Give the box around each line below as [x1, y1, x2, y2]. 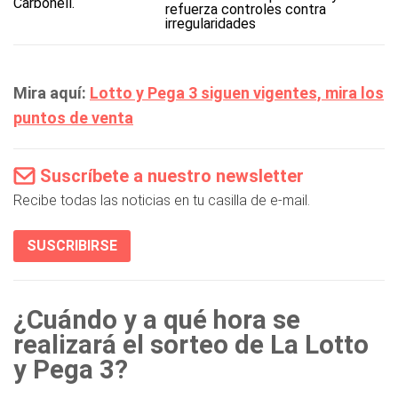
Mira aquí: [13, 84, 90, 102]
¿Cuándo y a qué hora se [13, 305, 300, 335]
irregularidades [164, 15, 256, 32]
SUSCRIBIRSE [27, 237, 117, 254]
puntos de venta [13, 108, 133, 127]
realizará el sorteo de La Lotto [13, 330, 369, 360]
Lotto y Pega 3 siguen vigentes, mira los [90, 84, 384, 102]
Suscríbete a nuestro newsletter [40, 165, 304, 187]
